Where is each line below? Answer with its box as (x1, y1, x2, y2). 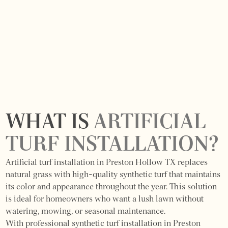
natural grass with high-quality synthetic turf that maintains (6, 170, 221, 179)
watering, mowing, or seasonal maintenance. (6, 207, 166, 216)
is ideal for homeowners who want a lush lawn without (6, 195, 204, 204)
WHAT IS (6, 112, 94, 133)
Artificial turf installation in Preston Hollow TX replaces (6, 158, 208, 167)
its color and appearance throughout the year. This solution (6, 183, 217, 191)
